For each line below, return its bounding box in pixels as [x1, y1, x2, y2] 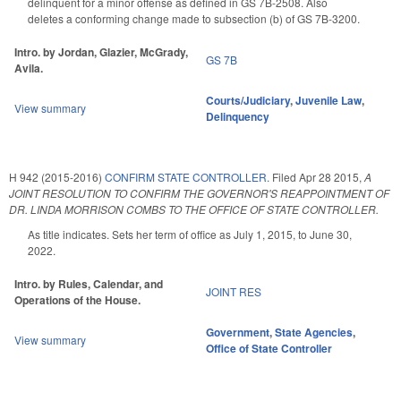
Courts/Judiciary [206, 91, 290, 108]
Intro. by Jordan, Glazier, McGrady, [14, 43, 188, 60]
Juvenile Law [295, 91, 362, 108]
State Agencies [275, 323, 353, 340]
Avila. [14, 59, 43, 76]
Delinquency [206, 107, 269, 124]
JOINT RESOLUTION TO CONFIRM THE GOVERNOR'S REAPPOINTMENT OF [9, 184, 389, 200]
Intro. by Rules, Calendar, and [14, 275, 163, 292]
